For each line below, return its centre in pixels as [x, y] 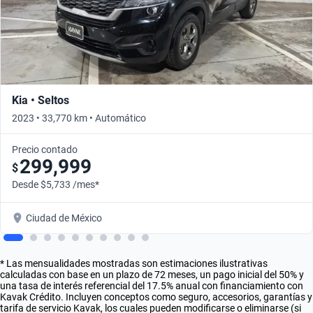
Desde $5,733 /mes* [56, 184]
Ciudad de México [64, 218]
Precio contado [45, 149]
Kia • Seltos [41, 100]
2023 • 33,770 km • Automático [79, 118]
